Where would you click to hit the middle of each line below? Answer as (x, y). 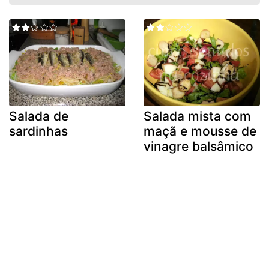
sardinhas (38, 131)
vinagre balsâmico (198, 147)
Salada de (39, 116)
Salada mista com (197, 116)
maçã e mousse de (200, 131)
